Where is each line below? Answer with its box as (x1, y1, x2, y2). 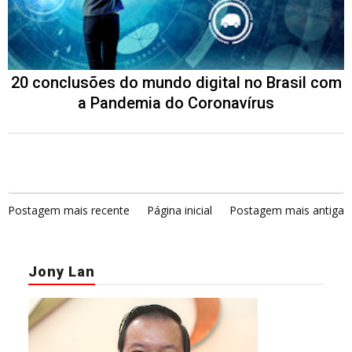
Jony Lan (28, 262, 95, 280)
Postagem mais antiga (229, 202, 344, 218)
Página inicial (147, 202, 212, 218)
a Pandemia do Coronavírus (78, 93, 274, 112)
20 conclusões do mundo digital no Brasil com (10, 72, 342, 92)
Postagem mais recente (8, 202, 130, 218)
